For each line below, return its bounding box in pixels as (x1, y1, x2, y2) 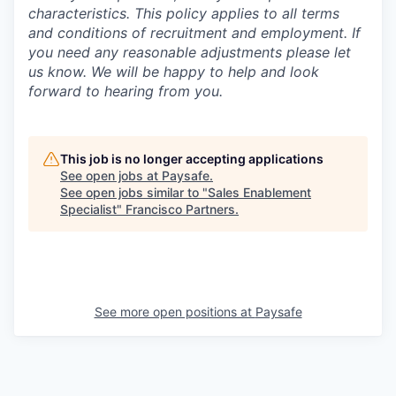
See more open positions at (94, 304, 255, 319)
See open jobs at (60, 168, 162, 183)
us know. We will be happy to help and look (28, 63, 319, 80)
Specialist (60, 202, 117, 217)
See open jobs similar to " (60, 185, 208, 200)
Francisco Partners (126, 202, 235, 217)
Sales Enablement (208, 185, 311, 200)
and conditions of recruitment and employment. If (28, 24, 361, 42)
